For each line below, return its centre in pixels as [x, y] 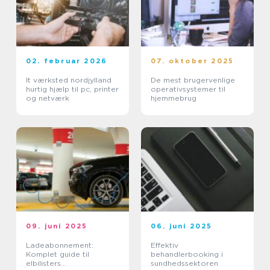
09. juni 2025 [57, 226]
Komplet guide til [58, 254]
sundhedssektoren [184, 263]
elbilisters [43, 263]
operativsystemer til [188, 89]
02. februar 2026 [67, 61]
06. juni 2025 [182, 226]
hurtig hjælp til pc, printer [72, 89]
